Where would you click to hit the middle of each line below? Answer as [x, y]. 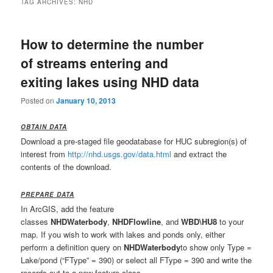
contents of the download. [66, 167]
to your [231, 221]
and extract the [199, 154]
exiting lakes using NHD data [110, 81]
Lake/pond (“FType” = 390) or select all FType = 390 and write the [136, 260]
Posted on [39, 101]
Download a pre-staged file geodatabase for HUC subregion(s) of [134, 141]
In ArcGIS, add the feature [68, 208]
